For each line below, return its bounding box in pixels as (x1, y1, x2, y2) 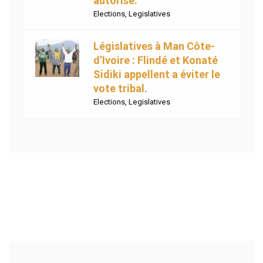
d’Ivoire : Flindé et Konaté (93, 54, 218, 67)
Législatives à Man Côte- (93, 40, 215, 53)
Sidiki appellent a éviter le (93, 68, 220, 81)
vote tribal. (93, 82, 147, 95)
